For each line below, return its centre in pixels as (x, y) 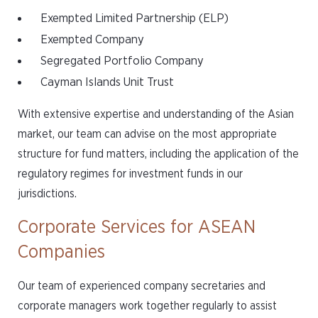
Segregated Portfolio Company (122, 61)
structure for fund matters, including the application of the (158, 154)
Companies (61, 252)
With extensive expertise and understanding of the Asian (156, 114)
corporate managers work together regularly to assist (147, 306)
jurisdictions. (47, 194)
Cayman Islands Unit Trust (107, 82)
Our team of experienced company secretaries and (142, 286)
